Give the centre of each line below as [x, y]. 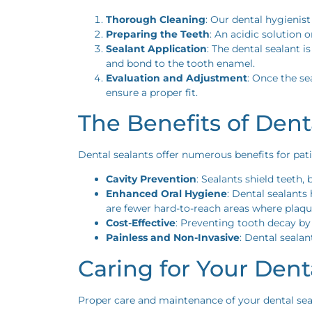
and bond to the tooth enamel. [180, 63]
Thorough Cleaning [156, 19]
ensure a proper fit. [152, 92]
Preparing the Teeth [158, 34]
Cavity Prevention [151, 179]
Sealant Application [156, 48]
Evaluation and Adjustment [177, 78]
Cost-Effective [141, 223]
